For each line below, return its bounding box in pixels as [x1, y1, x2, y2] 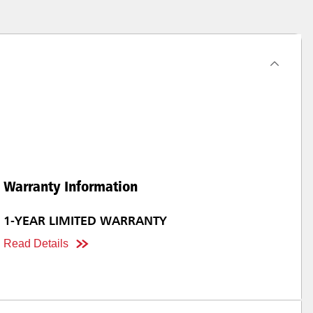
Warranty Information [3, 177, 138, 196]
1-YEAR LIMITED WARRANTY [3, 215, 167, 228]
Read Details [3, 238, 68, 250]
